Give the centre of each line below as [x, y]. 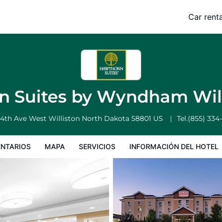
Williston [65, 118]
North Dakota [106, 118]
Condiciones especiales [154, 23]
